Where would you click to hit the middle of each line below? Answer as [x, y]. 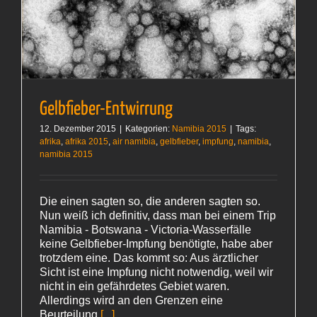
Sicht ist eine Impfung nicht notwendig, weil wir [156, 272]
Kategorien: [149, 129]
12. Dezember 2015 [78, 129]
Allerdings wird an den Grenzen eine [131, 301]
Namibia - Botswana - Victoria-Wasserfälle [145, 230]
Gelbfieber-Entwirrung [106, 110]
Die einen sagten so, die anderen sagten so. [150, 202]
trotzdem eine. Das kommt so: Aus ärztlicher [149, 258]
